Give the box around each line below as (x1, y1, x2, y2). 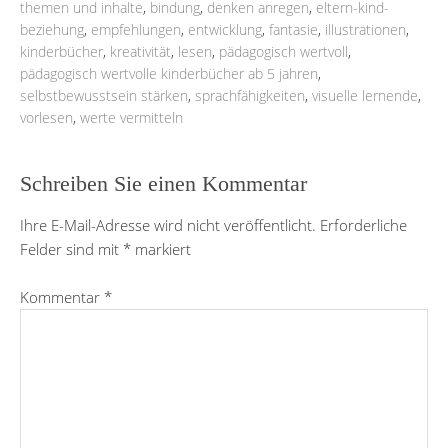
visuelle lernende (312, 85, 418, 105)
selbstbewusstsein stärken (20, 85, 188, 105)
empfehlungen (91, 19, 181, 39)
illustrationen (325, 19, 406, 39)
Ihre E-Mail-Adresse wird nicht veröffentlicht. (20, 214, 316, 235)
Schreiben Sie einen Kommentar (20, 170, 307, 196)
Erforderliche (320, 214, 407, 235)
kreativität (110, 41, 171, 61)
